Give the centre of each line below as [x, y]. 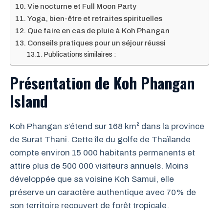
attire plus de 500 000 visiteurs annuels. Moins [99, 166]
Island [29, 100]
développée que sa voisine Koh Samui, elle [92, 179]
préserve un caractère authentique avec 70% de [103, 192]
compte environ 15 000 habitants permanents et [102, 153]
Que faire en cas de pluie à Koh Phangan [99, 31]
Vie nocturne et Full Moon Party [82, 6]
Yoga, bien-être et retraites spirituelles [95, 18]
